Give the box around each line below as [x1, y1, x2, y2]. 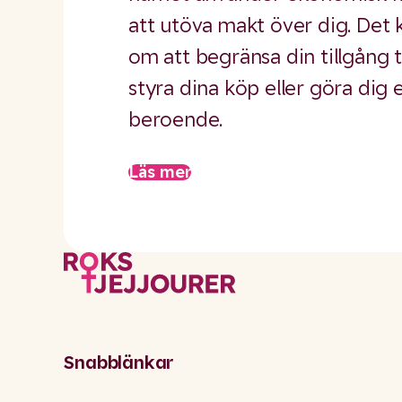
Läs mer [127, 161, 191, 182]
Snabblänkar [64, 351, 174, 374]
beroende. [127, 106, 223, 132]
